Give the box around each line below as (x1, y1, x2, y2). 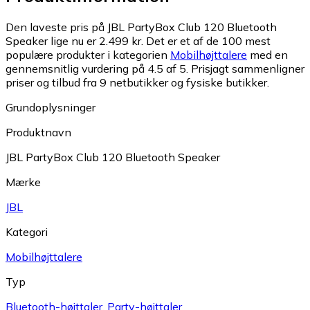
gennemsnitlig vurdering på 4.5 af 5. (6, 62, 188, 76)
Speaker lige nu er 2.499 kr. (6, 34, 143, 48)
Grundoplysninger (6, 100, 95, 115)
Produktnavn (6, 125, 71, 140)
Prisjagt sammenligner (191, 62, 304, 76)
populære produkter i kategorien (6, 48, 170, 62)
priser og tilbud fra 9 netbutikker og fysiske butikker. (6, 75, 269, 90)
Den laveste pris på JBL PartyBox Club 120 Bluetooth (6, 20, 277, 35)
